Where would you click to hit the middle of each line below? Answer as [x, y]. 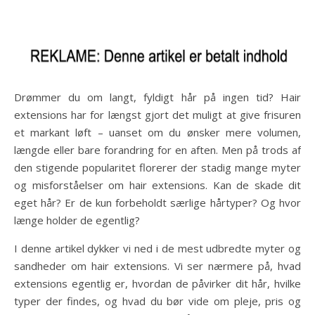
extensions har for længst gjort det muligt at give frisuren [157, 115]
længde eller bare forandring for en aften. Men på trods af [157, 150]
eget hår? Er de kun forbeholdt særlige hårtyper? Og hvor [157, 202]
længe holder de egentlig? [77, 220]
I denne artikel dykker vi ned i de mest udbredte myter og [157, 248]
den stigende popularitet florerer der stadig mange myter [157, 167]
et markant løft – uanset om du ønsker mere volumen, [157, 132]
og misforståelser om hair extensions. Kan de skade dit [157, 185]
